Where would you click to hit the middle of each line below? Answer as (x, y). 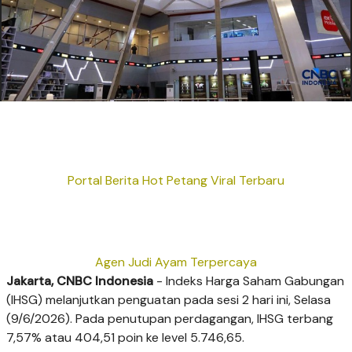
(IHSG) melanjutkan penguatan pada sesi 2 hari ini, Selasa (169, 300)
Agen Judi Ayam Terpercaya (176, 262)
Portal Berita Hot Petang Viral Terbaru (176, 180)
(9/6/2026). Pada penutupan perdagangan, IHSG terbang (170, 319)
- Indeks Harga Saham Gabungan (249, 281)
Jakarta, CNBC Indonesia (80, 281)
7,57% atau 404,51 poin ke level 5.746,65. (125, 338)
